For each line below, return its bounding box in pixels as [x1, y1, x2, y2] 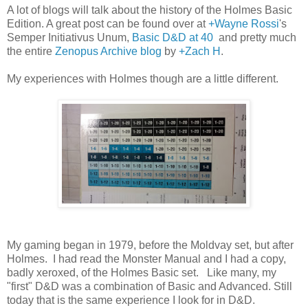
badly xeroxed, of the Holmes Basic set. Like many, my [7, 266, 276, 278]
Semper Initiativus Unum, [7, 31, 132, 43]
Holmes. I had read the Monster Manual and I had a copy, [7, 252, 286, 265]
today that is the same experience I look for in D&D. [7, 294, 255, 306]
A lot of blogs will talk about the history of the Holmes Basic [7, 3, 292, 16]
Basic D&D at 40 [132, 31, 213, 43]
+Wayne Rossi [208, 17, 279, 30]
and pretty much [213, 31, 296, 43]
